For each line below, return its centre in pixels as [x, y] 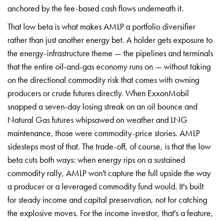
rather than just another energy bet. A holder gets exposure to [110, 39]
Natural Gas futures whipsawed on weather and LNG [97, 119]
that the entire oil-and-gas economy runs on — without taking [109, 66]
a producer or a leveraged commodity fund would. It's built [106, 186]
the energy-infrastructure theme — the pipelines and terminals [110, 53]
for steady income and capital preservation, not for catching [107, 199]
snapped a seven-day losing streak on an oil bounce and [102, 106]
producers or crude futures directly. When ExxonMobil [98, 93]
